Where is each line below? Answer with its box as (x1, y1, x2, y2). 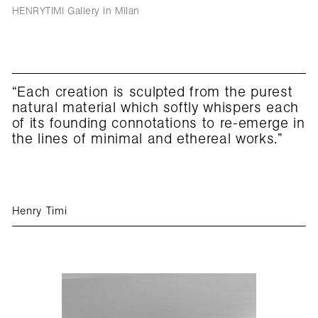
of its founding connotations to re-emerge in (11, 114, 305, 133)
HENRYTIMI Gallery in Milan (11, 4, 140, 17)
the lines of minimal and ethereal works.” (11, 129, 283, 148)
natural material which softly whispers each (11, 98, 299, 117)
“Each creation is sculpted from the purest (11, 82, 293, 102)
